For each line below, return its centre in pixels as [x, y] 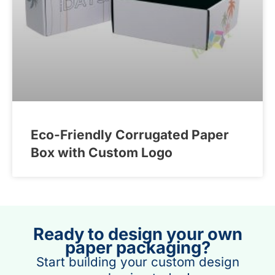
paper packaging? [137, 248]
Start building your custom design [137, 262]
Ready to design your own [137, 234]
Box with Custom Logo [102, 153]
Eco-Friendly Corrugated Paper [130, 135]
